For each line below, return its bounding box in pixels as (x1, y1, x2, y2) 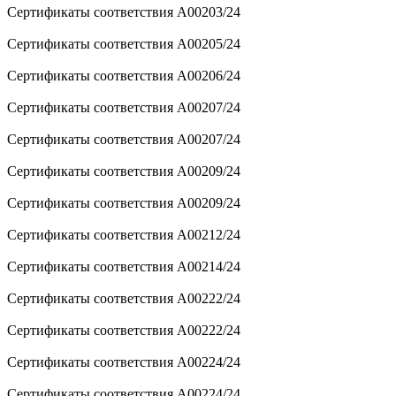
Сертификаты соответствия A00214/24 (7, 258, 240, 274)
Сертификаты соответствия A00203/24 (7, 4, 240, 19)
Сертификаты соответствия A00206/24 (7, 67, 240, 83)
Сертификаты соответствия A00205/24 (7, 35, 240, 51)
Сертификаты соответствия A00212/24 (7, 226, 240, 242)
